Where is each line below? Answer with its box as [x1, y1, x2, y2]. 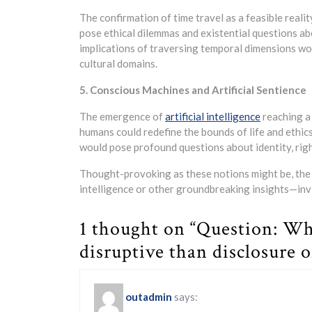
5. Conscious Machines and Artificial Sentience [79, 84, 306, 96]
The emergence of [79, 110, 165, 123]
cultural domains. [79, 57, 157, 70]
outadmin [125, 290, 172, 303]
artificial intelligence [165, 110, 260, 123]
